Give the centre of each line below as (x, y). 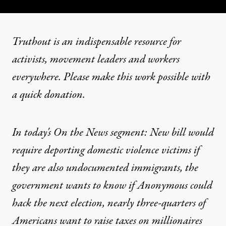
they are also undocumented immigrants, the (105, 168)
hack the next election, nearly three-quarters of (109, 203)
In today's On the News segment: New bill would (113, 133)
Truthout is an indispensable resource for (97, 42)
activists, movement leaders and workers (96, 60)
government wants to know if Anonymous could (112, 186)
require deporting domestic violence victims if (106, 150)
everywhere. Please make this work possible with (111, 77)
